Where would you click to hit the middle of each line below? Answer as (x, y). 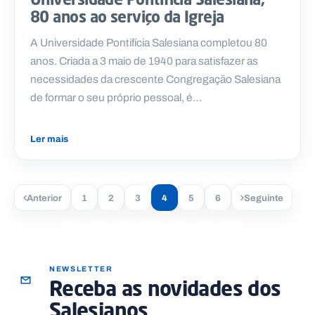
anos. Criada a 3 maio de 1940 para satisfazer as (144, 61)
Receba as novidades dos (165, 289)
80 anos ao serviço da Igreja (127, 17)
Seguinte (264, 198)
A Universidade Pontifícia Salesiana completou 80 (149, 43)
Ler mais (49, 139)
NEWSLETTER (81, 269)
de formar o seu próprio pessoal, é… (116, 98)
